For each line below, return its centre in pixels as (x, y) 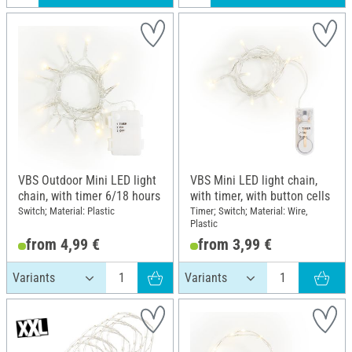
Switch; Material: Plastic (66, 211)
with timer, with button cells (260, 196)
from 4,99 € (62, 245)
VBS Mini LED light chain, (254, 180)
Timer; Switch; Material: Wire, (249, 211)
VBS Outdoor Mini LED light (87, 180)
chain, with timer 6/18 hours (89, 196)
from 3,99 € (235, 245)
